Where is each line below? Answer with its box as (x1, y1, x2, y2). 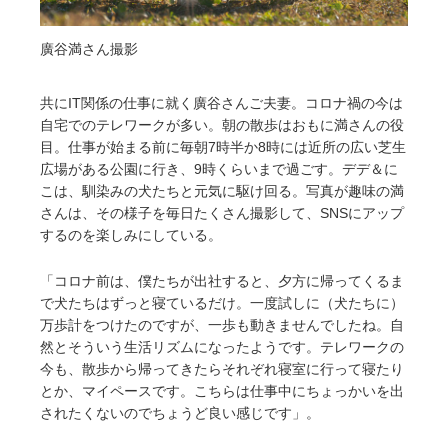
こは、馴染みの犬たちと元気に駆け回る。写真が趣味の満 (40, 182, 404, 199)
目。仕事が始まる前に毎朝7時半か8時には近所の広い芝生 (40, 138, 406, 155)
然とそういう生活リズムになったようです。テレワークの (40, 339, 404, 356)
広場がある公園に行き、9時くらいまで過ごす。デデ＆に (40, 160, 398, 177)
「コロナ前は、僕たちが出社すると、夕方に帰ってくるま (40, 273, 404, 290)
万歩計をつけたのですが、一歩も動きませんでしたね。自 (40, 317, 404, 334)
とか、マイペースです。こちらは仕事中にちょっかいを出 (40, 383, 404, 400)
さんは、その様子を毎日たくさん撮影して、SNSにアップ (40, 204, 404, 221)
